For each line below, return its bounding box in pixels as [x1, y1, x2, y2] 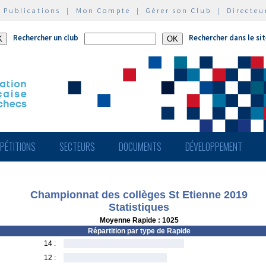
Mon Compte [76, 6, 131, 15]
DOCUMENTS [119, 140, 161, 154]
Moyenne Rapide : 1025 [99, 216, 179, 224]
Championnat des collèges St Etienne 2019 [30, 189, 248, 201]
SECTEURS [59, 140, 95, 154]
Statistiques [109, 201, 169, 213]
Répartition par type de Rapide [87, 227, 191, 235]
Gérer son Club [146, 6, 211, 15]
